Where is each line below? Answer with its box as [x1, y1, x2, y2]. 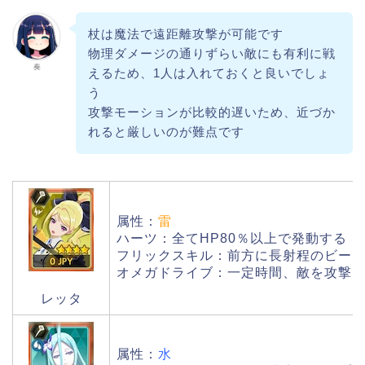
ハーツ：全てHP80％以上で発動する [117, 231, 347, 246]
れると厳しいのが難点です [87, 125, 244, 139]
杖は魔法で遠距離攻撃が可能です [87, 27, 284, 42]
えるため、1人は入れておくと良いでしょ [87, 66, 330, 81]
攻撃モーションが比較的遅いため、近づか [87, 105, 336, 120]
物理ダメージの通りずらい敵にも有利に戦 [87, 46, 336, 61]
